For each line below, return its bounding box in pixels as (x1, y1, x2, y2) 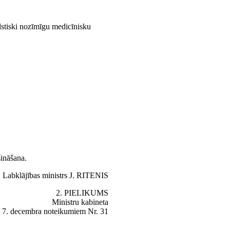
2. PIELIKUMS (56, 188, 108, 197)
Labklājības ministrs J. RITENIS (3, 170, 108, 180)
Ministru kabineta (52, 197, 108, 206)
